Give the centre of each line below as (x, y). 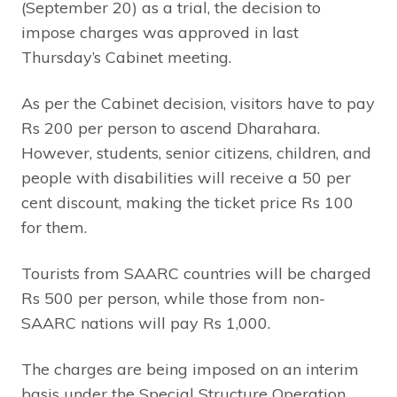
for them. (54, 227)
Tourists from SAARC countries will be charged (196, 273)
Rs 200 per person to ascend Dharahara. (171, 128)
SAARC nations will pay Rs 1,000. (146, 323)
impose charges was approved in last (160, 32)
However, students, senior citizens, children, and (196, 152)
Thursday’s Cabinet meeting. (126, 57)
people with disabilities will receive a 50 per (186, 177)
